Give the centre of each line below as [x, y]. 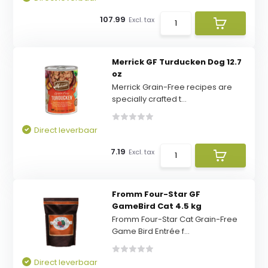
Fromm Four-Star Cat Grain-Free [174, 219]
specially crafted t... [149, 99]
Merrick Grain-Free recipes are [172, 87]
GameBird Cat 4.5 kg [156, 206]
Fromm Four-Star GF [156, 194]
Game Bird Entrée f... [150, 231]
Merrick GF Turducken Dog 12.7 [176, 62]
